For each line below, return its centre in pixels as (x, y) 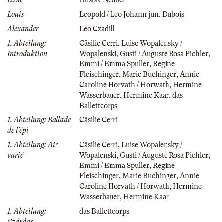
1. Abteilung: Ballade (39, 120)
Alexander (23, 28)
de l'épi (18, 130)
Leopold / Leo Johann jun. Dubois (132, 14)
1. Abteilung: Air (33, 144)
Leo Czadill (97, 28)
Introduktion (27, 53)
